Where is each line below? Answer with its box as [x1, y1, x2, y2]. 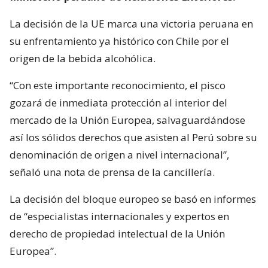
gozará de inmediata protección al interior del [10, 95, 227, 109]
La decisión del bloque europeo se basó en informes [10, 191, 256, 206]
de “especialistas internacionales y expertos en [10, 209, 229, 223]
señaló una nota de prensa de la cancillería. [10, 165, 215, 179]
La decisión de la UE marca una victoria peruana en [10, 16, 253, 31]
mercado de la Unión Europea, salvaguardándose [10, 112, 245, 127]
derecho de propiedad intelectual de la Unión [10, 226, 225, 240]
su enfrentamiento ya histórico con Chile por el [10, 33, 229, 48]
